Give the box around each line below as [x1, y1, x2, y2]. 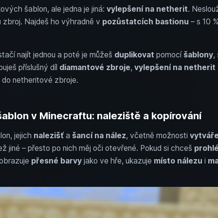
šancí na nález [72, 130, 126, 140]
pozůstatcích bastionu [102, 17, 189, 26]
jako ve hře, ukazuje [81, 156, 154, 165]
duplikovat [114, 50, 154, 59]
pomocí [154, 50, 183, 59]
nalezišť [33, 130, 64, 140]
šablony [183, 50, 213, 59]
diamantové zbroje [59, 62, 130, 72]
